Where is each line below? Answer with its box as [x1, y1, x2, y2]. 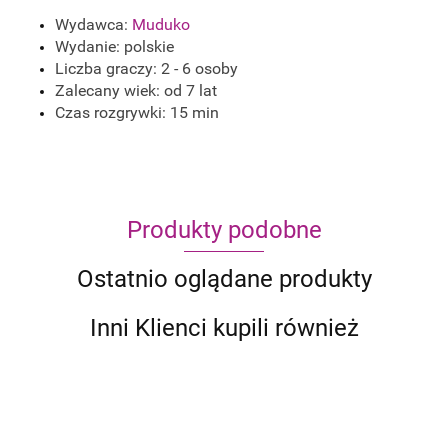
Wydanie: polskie [55, 37, 174, 57]
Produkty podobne [126, 216, 322, 245]
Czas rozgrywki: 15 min [55, 103, 219, 123]
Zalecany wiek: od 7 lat [55, 81, 217, 101]
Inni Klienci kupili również [89, 314, 359, 343]
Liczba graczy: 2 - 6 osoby [55, 59, 238, 79]
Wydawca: [55, 15, 132, 35]
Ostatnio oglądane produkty [76, 265, 372, 294]
